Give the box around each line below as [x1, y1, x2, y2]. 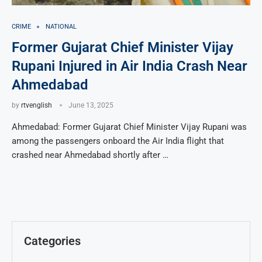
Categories [24, 234, 81, 248]
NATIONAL [46, 23, 77, 30]
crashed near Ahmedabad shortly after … [12, 150, 168, 160]
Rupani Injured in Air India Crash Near [12, 58, 247, 74]
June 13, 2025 [68, 101, 113, 109]
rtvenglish [21, 101, 52, 109]
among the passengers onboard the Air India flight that [12, 136, 224, 146]
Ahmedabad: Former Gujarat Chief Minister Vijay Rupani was [12, 122, 247, 132]
